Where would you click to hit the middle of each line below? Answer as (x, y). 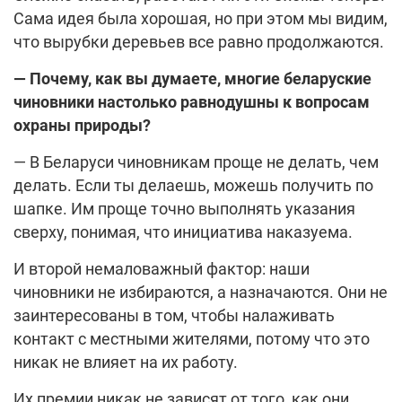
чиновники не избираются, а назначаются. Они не (201, 293)
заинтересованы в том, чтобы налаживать (174, 316)
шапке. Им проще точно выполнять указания (184, 209)
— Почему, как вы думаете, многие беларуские (192, 79)
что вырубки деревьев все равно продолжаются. (199, 42)
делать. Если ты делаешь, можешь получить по (193, 186)
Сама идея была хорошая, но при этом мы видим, (201, 19)
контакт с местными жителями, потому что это (192, 339)
